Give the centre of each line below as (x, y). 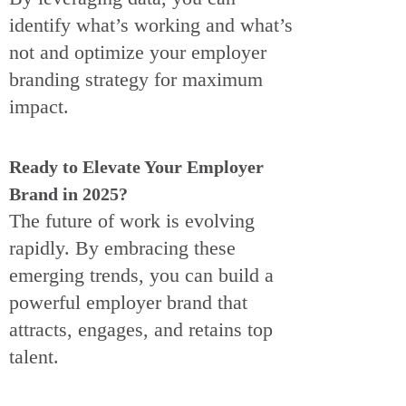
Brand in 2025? (68, 194)
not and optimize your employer (138, 53)
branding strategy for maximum (136, 80)
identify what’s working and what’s (151, 25)
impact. (39, 107)
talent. (34, 357)
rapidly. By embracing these (122, 248)
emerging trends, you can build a (141, 275)
